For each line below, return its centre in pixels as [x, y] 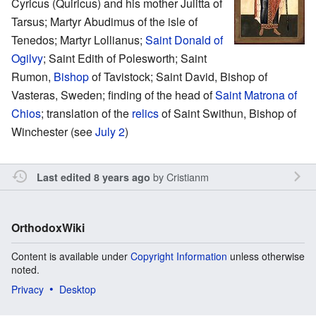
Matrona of [271, 95]
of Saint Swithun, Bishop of [227, 113]
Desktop [78, 289]
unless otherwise [266, 256]
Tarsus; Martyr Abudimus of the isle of [104, 21]
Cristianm [187, 176]
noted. [25, 269]
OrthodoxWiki [48, 227]
